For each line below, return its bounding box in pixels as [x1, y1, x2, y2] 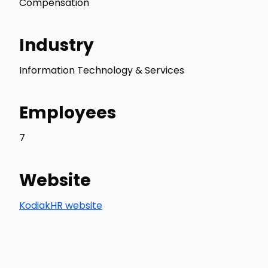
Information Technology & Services [19, 63, 184, 77]
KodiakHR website [19, 199, 102, 212]
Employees [19, 101, 116, 124]
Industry [19, 33, 94, 57]
